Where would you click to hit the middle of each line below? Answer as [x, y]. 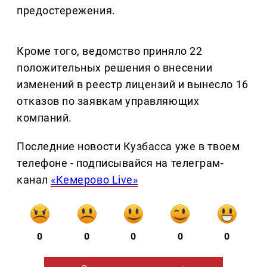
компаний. [44, 118]
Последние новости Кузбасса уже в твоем [128, 147]
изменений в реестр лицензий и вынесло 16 [133, 85]
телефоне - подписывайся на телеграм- [120, 163]
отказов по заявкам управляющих [108, 101]
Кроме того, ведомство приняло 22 [110, 51]
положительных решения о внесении [115, 68]
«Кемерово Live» [94, 180]
